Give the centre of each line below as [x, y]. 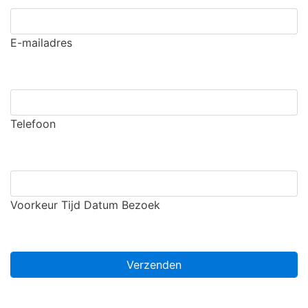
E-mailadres [41, 43]
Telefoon [33, 124]
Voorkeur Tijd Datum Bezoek [85, 205]
